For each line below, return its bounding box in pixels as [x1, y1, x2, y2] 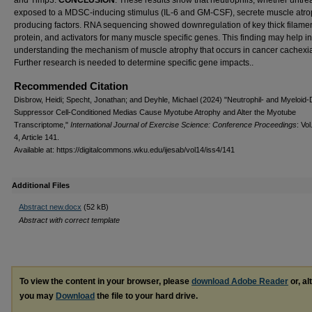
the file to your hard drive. [95, 291, 198, 301]
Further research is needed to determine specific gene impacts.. [14, 58, 253, 68]
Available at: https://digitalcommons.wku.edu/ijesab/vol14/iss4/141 [14, 146, 235, 154]
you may [19, 291, 56, 301]
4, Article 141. [14, 133, 59, 141]
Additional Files [12, 181, 70, 189]
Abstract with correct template [19, 216, 120, 224]
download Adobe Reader [192, 276, 288, 286]
